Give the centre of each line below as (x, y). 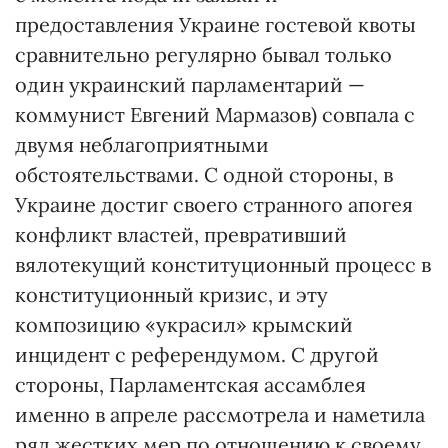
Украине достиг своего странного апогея (214, 204)
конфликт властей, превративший (181, 234)
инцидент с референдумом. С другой (197, 354)
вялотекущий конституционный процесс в (223, 264)
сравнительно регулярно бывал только (203, 54)
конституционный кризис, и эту (171, 294)
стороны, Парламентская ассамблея (190, 384)
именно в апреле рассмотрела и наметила (220, 414)
